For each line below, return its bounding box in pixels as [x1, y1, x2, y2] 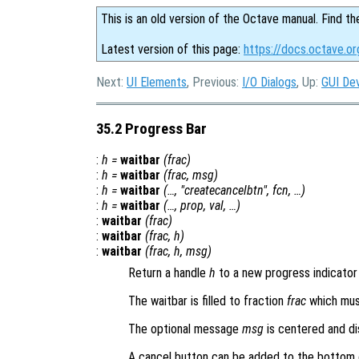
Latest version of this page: [101, 42, 244, 57]
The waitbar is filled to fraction [128, 293, 287, 309]
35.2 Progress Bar [96, 119, 207, 138]
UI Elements [127, 75, 187, 90]
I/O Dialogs [242, 75, 296, 90]
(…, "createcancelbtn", [163, 183, 272, 199]
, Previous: [187, 75, 242, 90]
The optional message [128, 321, 242, 337]
